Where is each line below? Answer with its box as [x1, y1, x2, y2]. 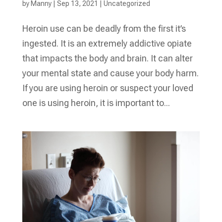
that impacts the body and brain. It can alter [22, 53, 193, 64]
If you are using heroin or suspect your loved [22, 83, 193, 94]
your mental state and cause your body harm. [22, 68, 199, 79]
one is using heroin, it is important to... [22, 98, 170, 109]
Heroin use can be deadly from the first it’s [22, 23, 186, 34]
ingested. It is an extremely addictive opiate [22, 38, 192, 49]
